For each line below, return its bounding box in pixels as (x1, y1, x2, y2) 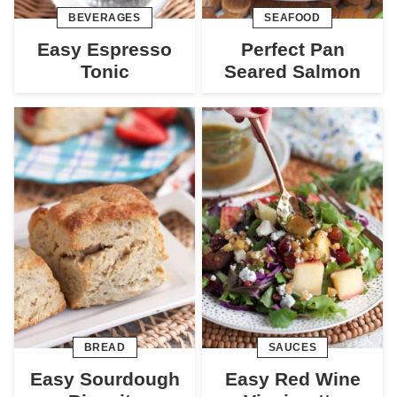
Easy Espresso (37, 38, 172, 59)
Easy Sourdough (29, 368, 180, 389)
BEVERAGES (68, 11, 141, 24)
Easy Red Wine (224, 368, 361, 389)
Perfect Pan (240, 38, 345, 59)
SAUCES (268, 340, 317, 354)
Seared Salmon (224, 60, 361, 82)
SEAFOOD (264, 11, 321, 24)
